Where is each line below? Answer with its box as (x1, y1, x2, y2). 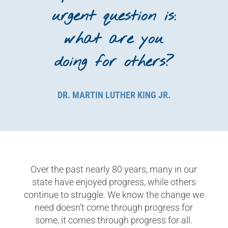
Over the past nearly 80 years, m (31, 163, 158, 175)
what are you (64, 28, 164, 49)
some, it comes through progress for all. (35, 214, 193, 225)
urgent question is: (51, 6, 176, 26)
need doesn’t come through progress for (35, 202, 193, 213)
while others (147, 176, 196, 187)
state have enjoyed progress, (32, 176, 148, 187)
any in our (158, 163, 197, 175)
